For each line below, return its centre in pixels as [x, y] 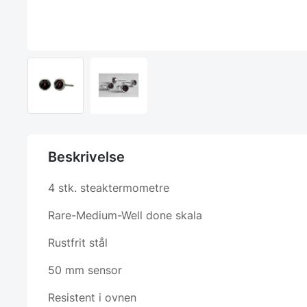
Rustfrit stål [78, 243]
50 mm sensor [85, 270]
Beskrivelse [86, 157]
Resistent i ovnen [92, 298]
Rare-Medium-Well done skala [125, 216]
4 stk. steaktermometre [109, 188]
